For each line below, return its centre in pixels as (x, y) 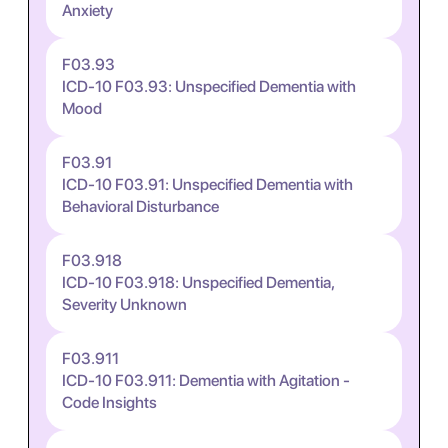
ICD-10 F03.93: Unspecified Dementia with (209, 86)
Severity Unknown (124, 304)
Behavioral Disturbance (140, 206)
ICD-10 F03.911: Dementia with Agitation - (206, 380)
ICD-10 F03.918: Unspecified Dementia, (198, 282)
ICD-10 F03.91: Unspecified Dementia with (207, 184)
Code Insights (109, 402)
